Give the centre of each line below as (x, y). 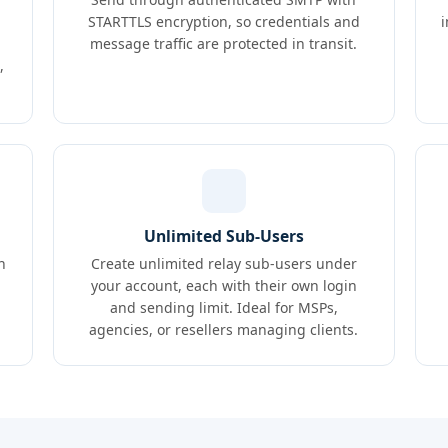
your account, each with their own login (223, 285)
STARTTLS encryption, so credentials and (223, 21)
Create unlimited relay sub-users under (223, 263)
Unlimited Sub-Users (223, 236)
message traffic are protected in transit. (224, 43)
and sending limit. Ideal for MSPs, (223, 307)
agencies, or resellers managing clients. (224, 329)
